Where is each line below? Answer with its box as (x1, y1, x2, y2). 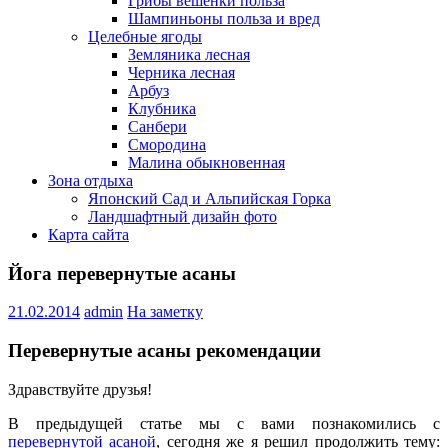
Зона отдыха (48, 171, 133, 189)
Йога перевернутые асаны (8, 262, 236, 284)
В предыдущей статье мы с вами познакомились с (8, 414, 440, 432)
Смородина (128, 135, 206, 153)
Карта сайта (48, 225, 129, 243)
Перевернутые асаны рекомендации (8, 340, 321, 362)
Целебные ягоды (88, 27, 202, 45)
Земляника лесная (128, 45, 250, 63)
